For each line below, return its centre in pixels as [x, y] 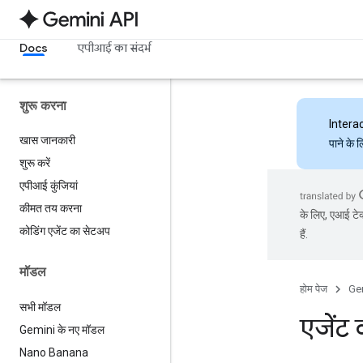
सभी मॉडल [40, 307]
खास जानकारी [47, 141]
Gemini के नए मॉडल [62, 329]
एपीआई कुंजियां [49, 186]
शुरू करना [43, 106]
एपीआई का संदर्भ [114, 48]
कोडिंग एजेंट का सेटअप [65, 231]
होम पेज [314, 289]
